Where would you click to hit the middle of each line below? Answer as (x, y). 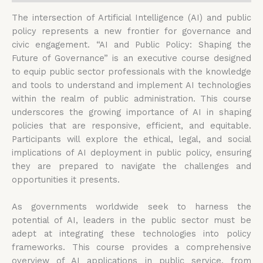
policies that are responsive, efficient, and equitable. (131, 126)
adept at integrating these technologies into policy (131, 234)
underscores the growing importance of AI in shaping (131, 112)
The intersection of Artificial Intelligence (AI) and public (131, 18)
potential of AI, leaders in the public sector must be (131, 220)
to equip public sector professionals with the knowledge (131, 72)
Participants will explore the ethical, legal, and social (131, 139)
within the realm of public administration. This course (131, 99)
